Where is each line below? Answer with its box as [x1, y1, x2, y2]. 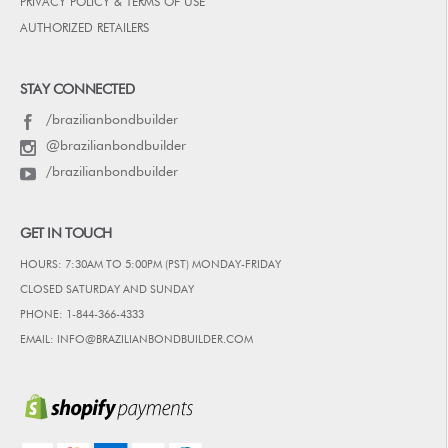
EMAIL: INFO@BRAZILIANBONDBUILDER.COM [20, 334, 253, 346]
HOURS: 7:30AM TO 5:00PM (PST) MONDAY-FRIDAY [20, 259, 281, 271]
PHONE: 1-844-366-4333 [20, 309, 144, 321]
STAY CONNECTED [20, 83, 135, 98]
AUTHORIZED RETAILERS [20, 23, 149, 36]
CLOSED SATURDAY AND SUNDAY [20, 284, 194, 296]
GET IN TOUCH [20, 227, 112, 242]
